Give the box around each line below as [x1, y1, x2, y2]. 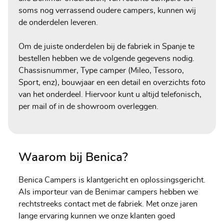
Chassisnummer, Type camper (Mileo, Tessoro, [18, 66, 184, 74]
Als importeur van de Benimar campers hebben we [18, 187, 198, 196]
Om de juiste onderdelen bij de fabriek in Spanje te [18, 42, 194, 50]
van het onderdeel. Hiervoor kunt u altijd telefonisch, [18, 90, 201, 98]
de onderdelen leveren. [18, 18, 100, 26]
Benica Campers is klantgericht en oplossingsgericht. [18, 175, 205, 184]
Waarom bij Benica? [18, 151, 128, 164]
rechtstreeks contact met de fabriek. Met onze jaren [18, 199, 197, 208]
